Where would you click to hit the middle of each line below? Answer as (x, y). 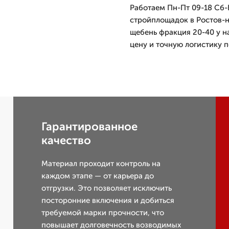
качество (66, 140)
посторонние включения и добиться (108, 200)
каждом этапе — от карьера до (98, 176)
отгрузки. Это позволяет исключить (107, 188)
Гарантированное (90, 127)
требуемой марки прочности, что (103, 213)
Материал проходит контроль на (101, 164)
